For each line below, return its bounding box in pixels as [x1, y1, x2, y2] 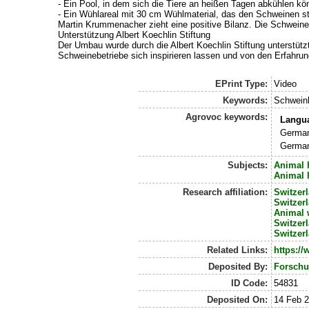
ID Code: [230, 278, 268, 289]
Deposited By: [208, 261, 268, 272]
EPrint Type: [215, 79, 268, 90]
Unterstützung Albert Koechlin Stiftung [57, 29, 210, 40]
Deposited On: [206, 295, 268, 306]
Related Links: [206, 245, 268, 256]
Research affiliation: [182, 187, 268, 198]
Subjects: [227, 160, 268, 171]
